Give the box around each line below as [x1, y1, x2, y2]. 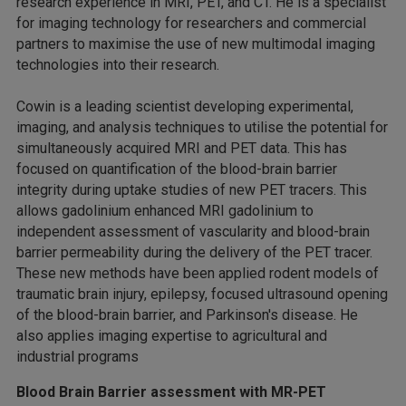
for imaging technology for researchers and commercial [16, 14, 366, 33]
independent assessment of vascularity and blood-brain [16, 223, 370, 241]
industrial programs [16, 348, 139, 366]
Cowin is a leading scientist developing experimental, [16, 98, 353, 116]
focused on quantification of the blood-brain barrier [16, 160, 337, 179]
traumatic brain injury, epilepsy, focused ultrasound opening [16, 285, 388, 304]
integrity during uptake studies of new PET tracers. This [16, 181, 367, 199]
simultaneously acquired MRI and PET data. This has [16, 140, 347, 158]
